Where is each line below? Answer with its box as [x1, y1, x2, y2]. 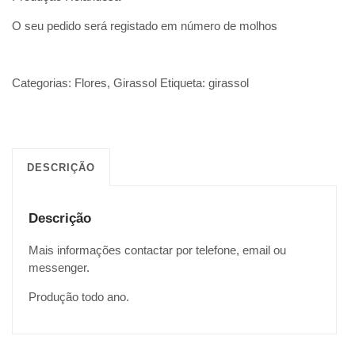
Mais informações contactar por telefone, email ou [29, 243, 286, 258]
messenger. [29, 261, 90, 275]
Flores [74, 76, 107, 90]
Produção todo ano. [29, 290, 129, 304]
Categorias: [12, 76, 74, 90]
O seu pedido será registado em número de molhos [12, 19, 277, 33]
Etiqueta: [160, 76, 208, 90]
